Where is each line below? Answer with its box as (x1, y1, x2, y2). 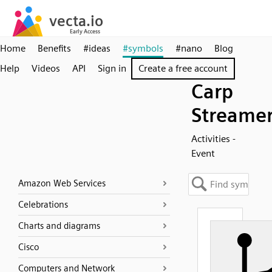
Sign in (98, 63, 126, 74)
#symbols (123, 42, 163, 54)
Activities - (191, 133, 236, 144)
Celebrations (18, 199, 68, 210)
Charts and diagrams (18, 220, 100, 231)
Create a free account (138, 63, 228, 74)
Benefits (38, 42, 71, 54)
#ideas (83, 42, 110, 54)
